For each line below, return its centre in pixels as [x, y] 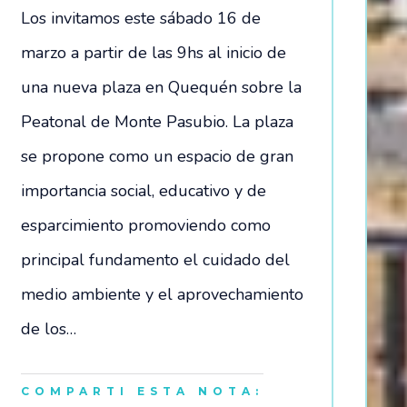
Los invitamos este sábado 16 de [141, 18]
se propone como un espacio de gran [157, 156]
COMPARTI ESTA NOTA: [142, 391]
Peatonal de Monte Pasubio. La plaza [157, 121]
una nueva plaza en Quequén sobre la [161, 87]
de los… [49, 328]
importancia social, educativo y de [144, 190]
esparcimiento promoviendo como [146, 225]
